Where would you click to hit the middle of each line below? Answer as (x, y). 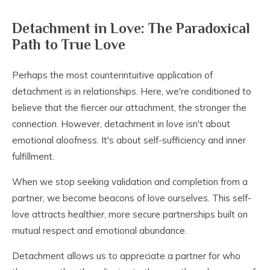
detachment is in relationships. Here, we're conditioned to (132, 92)
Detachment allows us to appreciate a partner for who (126, 256)
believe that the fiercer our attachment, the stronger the (129, 108)
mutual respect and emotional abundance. (99, 231)
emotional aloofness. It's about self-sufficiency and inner (129, 140)
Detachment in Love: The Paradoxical (131, 28)
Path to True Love (69, 45)
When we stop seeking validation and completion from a (130, 182)
